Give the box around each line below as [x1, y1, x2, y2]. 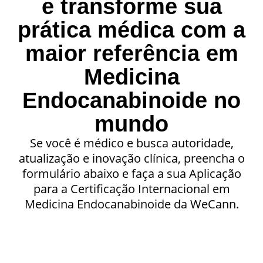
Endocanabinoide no [22, 87, 241, 113]
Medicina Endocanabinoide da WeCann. [24, 195, 239, 212]
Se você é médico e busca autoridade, [29, 134, 234, 151]
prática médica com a [18, 17, 245, 42]
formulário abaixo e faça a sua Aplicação [22, 165, 241, 181]
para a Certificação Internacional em [33, 180, 230, 197]
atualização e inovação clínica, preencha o [18, 150, 245, 166]
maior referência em [25, 41, 238, 66]
